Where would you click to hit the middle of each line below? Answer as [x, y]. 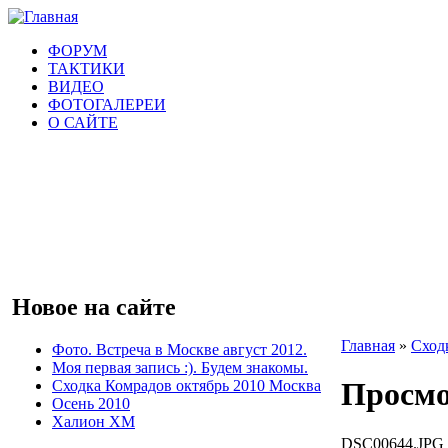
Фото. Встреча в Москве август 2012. [179, 349]
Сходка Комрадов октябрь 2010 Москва [186, 385]
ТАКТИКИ [86, 68]
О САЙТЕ [83, 122]
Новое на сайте [94, 306]
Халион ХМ [93, 421]
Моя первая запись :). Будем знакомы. [180, 367]
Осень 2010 [91, 403]
